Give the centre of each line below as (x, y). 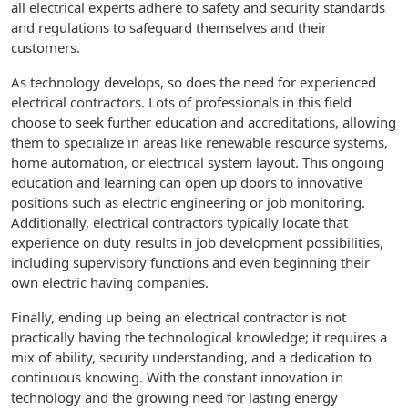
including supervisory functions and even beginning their (190, 262)
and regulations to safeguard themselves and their (169, 27)
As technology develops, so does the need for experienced (194, 82)
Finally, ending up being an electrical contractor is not (178, 317)
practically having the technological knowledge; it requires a (199, 337)
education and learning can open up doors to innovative (187, 182)
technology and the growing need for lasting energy (174, 397)
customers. (46, 47)
